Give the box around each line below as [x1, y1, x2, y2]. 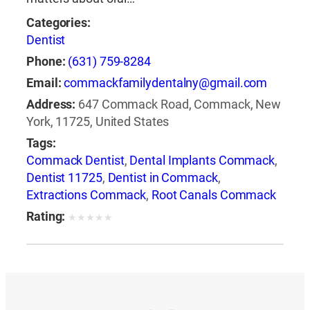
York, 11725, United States [26, 114, 170, 130]
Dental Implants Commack [129, 153, 275, 169]
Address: [26, 97, 76, 113]
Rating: [26, 209, 66, 225]
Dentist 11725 [26, 170, 102, 186]
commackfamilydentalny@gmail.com [64, 75, 268, 91]
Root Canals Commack [151, 188, 277, 203]
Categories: [26, 15, 91, 31]
